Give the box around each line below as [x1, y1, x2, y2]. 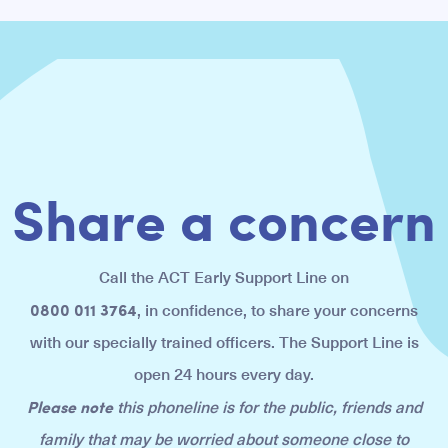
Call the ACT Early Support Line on [99, 270, 349, 286]
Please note [26, 395, 113, 418]
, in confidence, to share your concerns [137, 303, 418, 319]
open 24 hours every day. [134, 367, 314, 383]
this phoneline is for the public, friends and [112, 400, 422, 416]
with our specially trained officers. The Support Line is [29, 335, 419, 351]
